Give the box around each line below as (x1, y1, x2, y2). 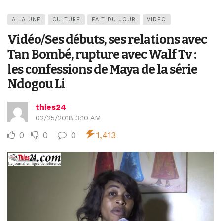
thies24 (36, 102, 66, 112)
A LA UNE (12, 16, 41, 23)
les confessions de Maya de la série (7, 62, 197, 77)
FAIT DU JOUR (92, 16, 136, 23)
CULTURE (52, 16, 80, 23)
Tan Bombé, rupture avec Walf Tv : (7, 47, 196, 63)
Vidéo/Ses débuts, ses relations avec (7, 32, 207, 48)
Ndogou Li (7, 76, 65, 92)
